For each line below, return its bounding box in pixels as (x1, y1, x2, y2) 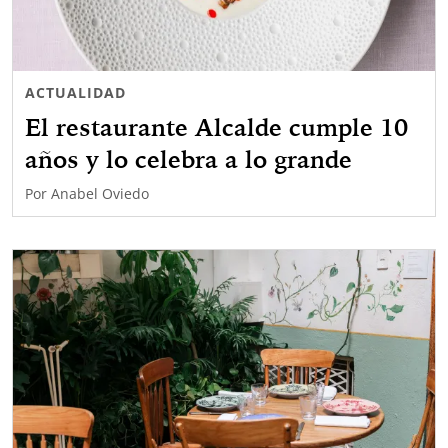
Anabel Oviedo (51, 184, 149, 204)
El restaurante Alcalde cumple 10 (25, 112, 408, 143)
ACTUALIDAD (25, 83, 126, 103)
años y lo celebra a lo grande (25, 144, 352, 175)
